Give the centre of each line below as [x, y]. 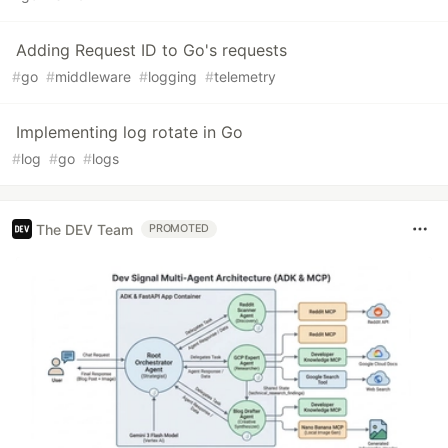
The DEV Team [84, 229]
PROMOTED [179, 229]
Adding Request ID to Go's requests [151, 50]
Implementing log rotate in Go [129, 132]
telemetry [245, 77]
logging [172, 77]
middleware [93, 77]
